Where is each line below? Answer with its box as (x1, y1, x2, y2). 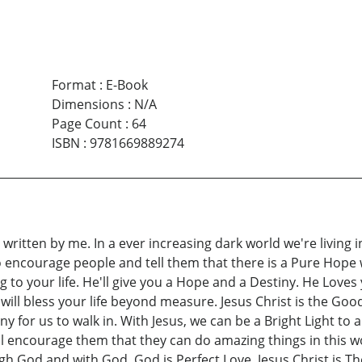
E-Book (105, 76, 148, 95)
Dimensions (51, 95, 124, 114)
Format (51, 76, 96, 95)
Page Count (51, 115, 122, 133)
